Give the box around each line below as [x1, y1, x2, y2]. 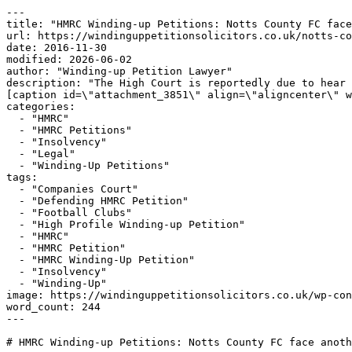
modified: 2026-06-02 [6, 53, 132, 65]
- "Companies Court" [6, 183, 19, 195]
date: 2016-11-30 [6, 42, 107, 53]
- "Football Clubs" [6, 207, 19, 218]
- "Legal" [6, 148, 19, 159]
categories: [6, 101, 75, 112]
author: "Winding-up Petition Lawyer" [6, 65, 233, 77]
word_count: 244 [6, 301, 101, 313]
